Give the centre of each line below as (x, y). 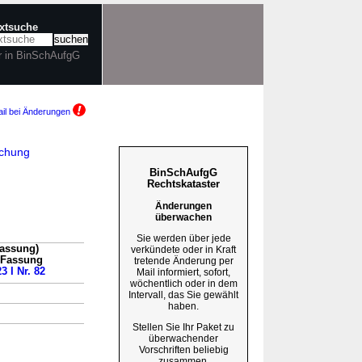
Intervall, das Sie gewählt (183, 295)
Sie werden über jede (183, 238)
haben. (183, 306)
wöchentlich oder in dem (183, 283)
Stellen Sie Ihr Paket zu (183, 327)
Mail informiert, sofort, (183, 272)
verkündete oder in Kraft (183, 249)
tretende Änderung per (183, 261)
